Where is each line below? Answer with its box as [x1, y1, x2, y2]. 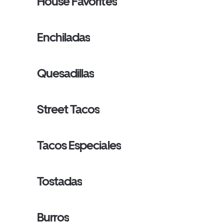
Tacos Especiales [37, 138, 121, 152]
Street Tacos [37, 102, 100, 116]
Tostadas [37, 174, 82, 188]
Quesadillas [37, 66, 94, 80]
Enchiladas [37, 30, 90, 44]
